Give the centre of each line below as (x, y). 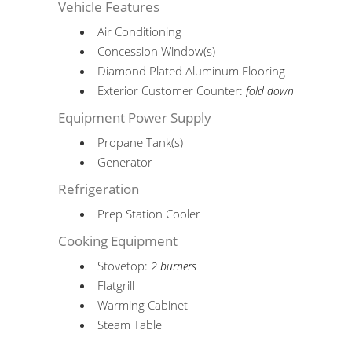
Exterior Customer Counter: (172, 90)
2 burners (174, 266)
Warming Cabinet (143, 305)
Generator (125, 162)
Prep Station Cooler (149, 214)
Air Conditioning (140, 31)
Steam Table (130, 324)
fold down (270, 91)
